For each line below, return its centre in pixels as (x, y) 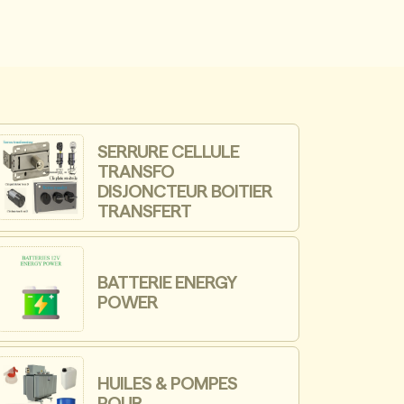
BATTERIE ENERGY (167, 284)
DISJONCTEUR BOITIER (185, 192)
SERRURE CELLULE (169, 152)
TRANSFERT (145, 211)
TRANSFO (136, 172)
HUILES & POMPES (168, 384)
